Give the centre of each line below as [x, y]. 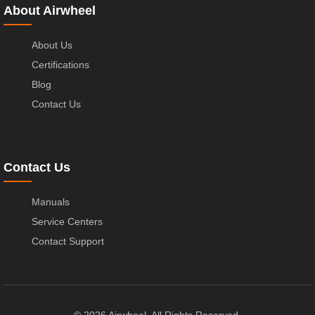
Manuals [51, 202]
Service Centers [67, 222]
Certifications [60, 65]
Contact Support [68, 242]
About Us [52, 45]
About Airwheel [50, 11]
